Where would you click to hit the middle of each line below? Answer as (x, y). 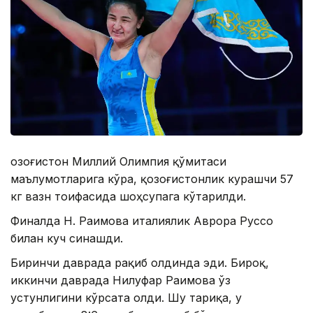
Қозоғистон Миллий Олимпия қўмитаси (118, 162)
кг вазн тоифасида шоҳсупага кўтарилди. (128, 197)
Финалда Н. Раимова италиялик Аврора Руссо (142, 221)
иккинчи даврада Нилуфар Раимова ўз (121, 281)
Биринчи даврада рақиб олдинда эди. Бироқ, (140, 263)
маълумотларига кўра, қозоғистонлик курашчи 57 (152, 179)
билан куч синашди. (67, 239)
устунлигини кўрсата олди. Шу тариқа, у (126, 298)
